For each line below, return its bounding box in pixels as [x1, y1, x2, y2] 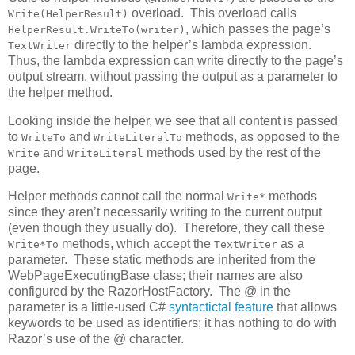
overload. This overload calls [128, 6, 296, 20]
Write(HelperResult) [8, 7, 128, 20]
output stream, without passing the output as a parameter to [8, 69, 338, 83]
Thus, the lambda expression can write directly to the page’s [8, 53, 343, 67]
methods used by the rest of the [143, 145, 321, 159]
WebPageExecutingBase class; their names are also [8, 269, 303, 283]
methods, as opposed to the [182, 129, 340, 143]
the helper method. [8, 85, 113, 99]
